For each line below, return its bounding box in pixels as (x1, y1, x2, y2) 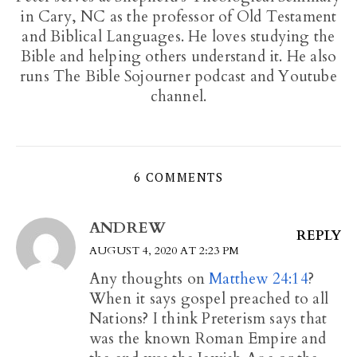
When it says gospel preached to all (89, 288, 329, 309)
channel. (150, 85, 207, 107)
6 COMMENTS (133, 168, 224, 185)
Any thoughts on (89, 268, 210, 289)
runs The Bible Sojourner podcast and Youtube (20, 65, 337, 87)
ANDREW (89, 217, 167, 238)
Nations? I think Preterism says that (89, 308, 328, 329)
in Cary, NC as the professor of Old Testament (20, 6, 337, 27)
